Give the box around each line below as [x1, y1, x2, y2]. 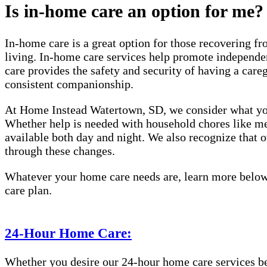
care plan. [5, 184, 52, 197]
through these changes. [5, 144, 115, 158]
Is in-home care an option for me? [5, 1, 263, 21]
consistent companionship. [5, 77, 133, 91]
